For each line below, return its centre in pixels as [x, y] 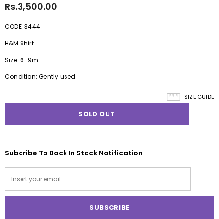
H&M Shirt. [20, 44]
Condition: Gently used [40, 77]
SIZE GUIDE [199, 97]
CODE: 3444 [22, 27]
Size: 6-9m [22, 60]
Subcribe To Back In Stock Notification [74, 153]
